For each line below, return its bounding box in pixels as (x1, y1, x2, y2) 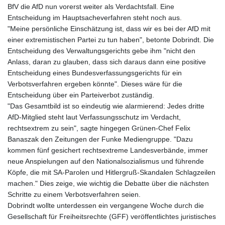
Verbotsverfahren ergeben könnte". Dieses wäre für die (8, 80, 182, 88)
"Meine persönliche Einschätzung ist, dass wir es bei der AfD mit (8, 25, 210, 33)
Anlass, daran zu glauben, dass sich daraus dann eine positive (8, 58, 206, 66)
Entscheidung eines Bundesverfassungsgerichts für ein (8, 69, 182, 77)
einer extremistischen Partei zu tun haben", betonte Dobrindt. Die (8, 36, 214, 44)
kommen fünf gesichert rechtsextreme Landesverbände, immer (8, 146, 208, 155)
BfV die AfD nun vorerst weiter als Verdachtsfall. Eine (8, 3, 174, 11)
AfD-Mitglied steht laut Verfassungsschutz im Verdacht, (8, 113, 181, 122)
